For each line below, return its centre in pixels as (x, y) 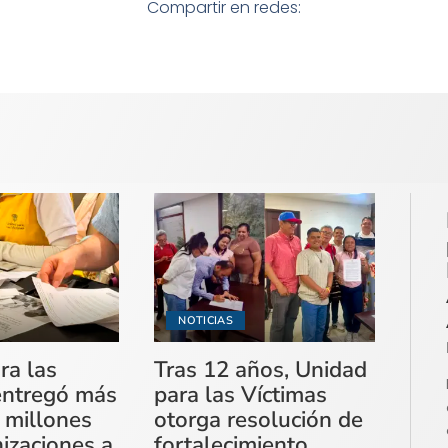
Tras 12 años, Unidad (261, 370)
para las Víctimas (241, 395)
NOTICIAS (205, 321)
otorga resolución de (259, 420)
